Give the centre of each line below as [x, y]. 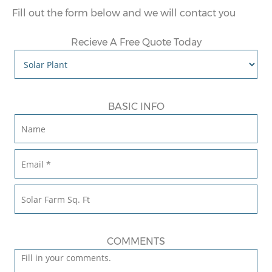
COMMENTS [136, 241]
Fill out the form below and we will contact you [124, 13]
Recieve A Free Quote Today [136, 42]
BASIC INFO [136, 107]
